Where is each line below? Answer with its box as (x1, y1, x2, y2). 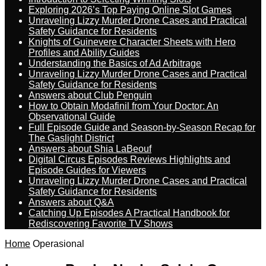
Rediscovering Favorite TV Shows (28, 218, 173, 229)
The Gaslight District (28, 133, 114, 143)
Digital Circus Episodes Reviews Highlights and (28, 154, 230, 164)
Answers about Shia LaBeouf (28, 144, 151, 154)
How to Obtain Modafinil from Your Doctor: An (28, 101, 218, 111)
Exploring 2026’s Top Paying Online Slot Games (28, 5, 232, 15)
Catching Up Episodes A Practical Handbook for (28, 208, 230, 218)
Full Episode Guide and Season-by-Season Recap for (28, 122, 255, 132)
